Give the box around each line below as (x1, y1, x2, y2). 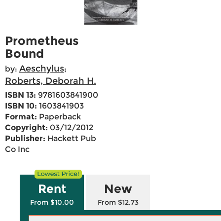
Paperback (37, 112, 81, 122)
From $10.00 (30, 198, 74, 207)
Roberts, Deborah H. (5, 75, 96, 87)
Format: (5, 112, 37, 122)
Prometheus (5, 34, 78, 48)
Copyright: (5, 123, 48, 133)
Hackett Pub (45, 134, 96, 144)
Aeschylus (19, 63, 64, 74)
